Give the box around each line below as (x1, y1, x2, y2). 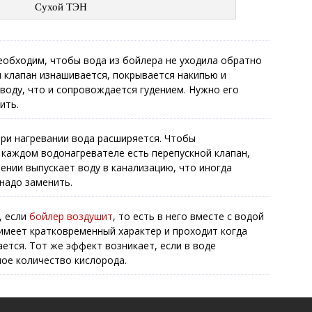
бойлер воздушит (29, 210, 113, 223)
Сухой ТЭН (35, 1, 88, 13)
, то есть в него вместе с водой (113, 210, 264, 223)
